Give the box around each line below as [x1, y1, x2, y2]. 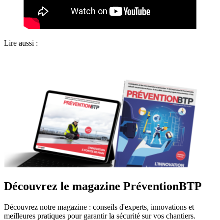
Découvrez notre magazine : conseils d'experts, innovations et [4, 203, 194, 212]
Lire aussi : [4, 39, 38, 48]
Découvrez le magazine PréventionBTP [4, 180, 202, 193]
